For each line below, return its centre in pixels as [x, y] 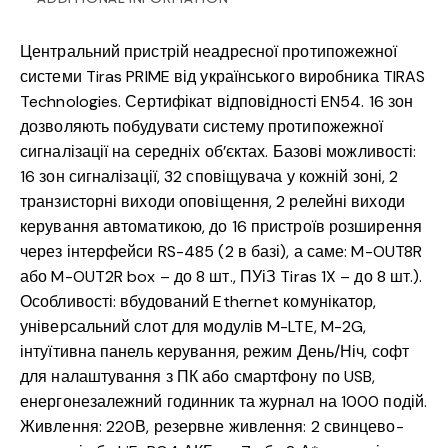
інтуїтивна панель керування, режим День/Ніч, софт [214, 352]
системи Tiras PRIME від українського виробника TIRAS [223, 77]
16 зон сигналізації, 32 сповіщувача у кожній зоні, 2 [209, 177]
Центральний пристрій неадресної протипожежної [209, 52]
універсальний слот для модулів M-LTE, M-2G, [193, 327]
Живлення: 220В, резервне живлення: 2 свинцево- [212, 427]
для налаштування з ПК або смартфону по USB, [198, 377]
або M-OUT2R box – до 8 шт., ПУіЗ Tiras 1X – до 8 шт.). [221, 277]
